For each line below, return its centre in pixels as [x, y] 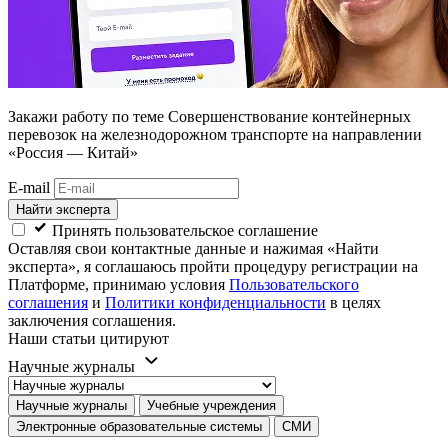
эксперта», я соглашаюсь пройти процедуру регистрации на [213, 267]
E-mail [29, 188]
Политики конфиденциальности [215, 303]
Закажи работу [58, 117]
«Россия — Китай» [73, 153]
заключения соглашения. [92, 321]
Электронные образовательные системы [139, 427]
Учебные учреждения [211, 406]
